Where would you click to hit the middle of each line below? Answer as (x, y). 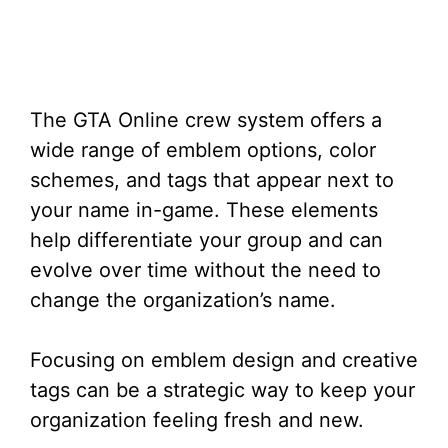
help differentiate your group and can (206, 240)
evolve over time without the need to (205, 270)
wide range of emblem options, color (203, 150)
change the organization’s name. (183, 300)
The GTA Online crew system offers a (206, 120)
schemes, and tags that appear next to (212, 180)
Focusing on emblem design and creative (224, 360)
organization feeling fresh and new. (197, 420)
